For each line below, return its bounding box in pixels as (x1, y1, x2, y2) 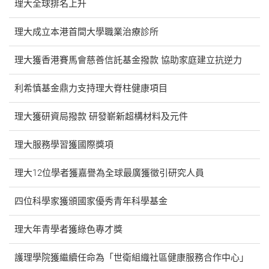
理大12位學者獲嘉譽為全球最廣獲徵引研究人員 (14, 167, 204, 178)
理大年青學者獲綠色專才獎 (14, 223, 122, 235)
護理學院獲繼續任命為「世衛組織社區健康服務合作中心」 (14, 252, 249, 263)
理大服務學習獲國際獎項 (14, 139, 113, 150)
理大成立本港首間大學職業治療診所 (14, 26, 159, 37)
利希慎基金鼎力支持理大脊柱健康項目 (14, 82, 168, 94)
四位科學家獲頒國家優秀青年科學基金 (14, 195, 168, 207)
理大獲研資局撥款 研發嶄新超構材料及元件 (14, 110, 188, 122)
